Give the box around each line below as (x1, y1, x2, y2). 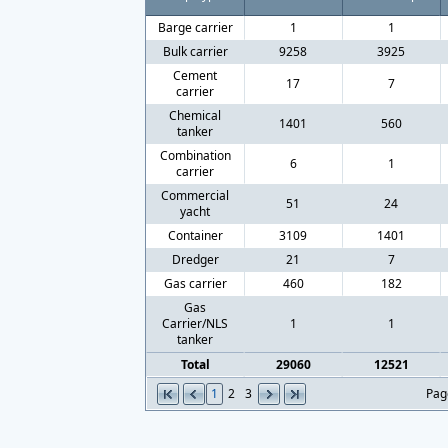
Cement (173, 67, 217, 85)
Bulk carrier (162, 43, 228, 61)
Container (167, 227, 223, 245)
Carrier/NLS (162, 315, 228, 333)
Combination (159, 147, 231, 165)
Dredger (171, 251, 219, 269)
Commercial (161, 187, 229, 205)
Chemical (169, 107, 221, 125)
